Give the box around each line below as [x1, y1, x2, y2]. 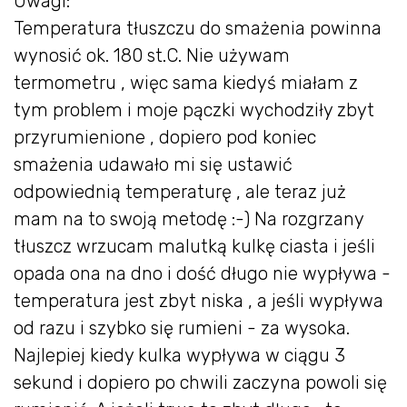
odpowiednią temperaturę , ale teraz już [14, 181, 346, 203]
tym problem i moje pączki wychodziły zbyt [14, 99, 374, 122]
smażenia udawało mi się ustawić [14, 154, 293, 176]
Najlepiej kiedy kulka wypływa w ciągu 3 [14, 344, 345, 367]
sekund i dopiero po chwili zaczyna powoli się [14, 372, 387, 394]
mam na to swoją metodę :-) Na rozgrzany [14, 208, 363, 231]
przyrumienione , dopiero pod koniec [14, 126, 316, 149]
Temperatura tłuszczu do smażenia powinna [14, 17, 382, 40]
